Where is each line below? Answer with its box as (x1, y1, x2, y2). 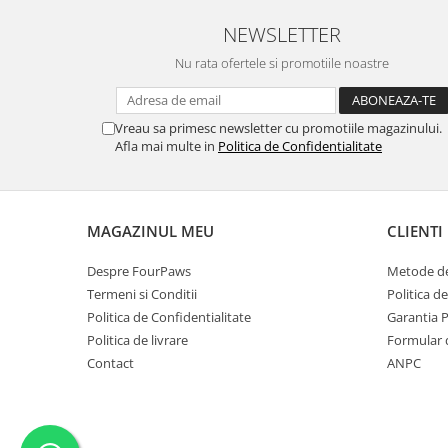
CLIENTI (387, 220, 443, 241)
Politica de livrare (87, 330, 188, 349)
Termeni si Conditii (87, 284, 197, 303)
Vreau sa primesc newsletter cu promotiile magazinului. (115, 118, 442, 137)
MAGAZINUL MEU (87, 220, 214, 241)
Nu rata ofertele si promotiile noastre (175, 53, 389, 72)
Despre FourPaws (87, 261, 191, 280)
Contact (87, 353, 134, 372)
